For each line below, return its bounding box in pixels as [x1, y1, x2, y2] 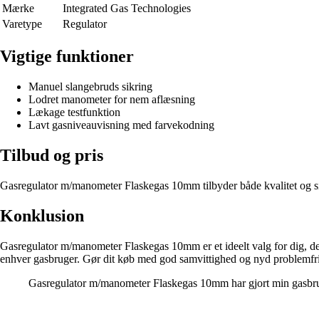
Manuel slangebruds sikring [28, 80, 152, 93]
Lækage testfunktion [28, 105, 120, 118]
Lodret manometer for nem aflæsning [28, 93, 195, 105]
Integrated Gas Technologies [63, 2, 191, 15]
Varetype [2, 18, 42, 31]
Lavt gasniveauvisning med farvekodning [28, 118, 214, 131]
